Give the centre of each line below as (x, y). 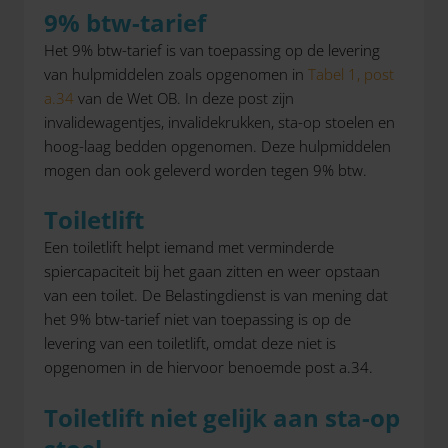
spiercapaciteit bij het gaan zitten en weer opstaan (212, 271)
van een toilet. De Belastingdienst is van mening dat (216, 295)
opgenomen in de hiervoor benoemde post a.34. (208, 367)
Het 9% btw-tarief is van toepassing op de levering (212, 49)
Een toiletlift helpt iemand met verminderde (189, 247)
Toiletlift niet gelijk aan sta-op (222, 417)
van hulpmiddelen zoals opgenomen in (176, 73)
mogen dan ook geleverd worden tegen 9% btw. (205, 169)
